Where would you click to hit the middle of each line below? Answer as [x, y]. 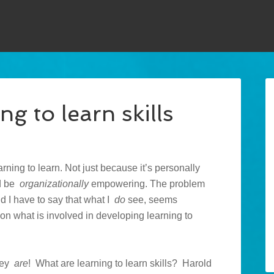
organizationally [54, 184]
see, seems [151, 200]
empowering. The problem [147, 184]
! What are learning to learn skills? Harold [120, 264]
